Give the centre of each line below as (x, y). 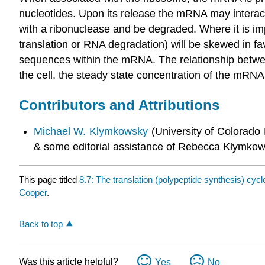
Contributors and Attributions (119, 105)
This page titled (49, 179)
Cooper (33, 192)
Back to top (41, 224)
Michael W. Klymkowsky (91, 132)
